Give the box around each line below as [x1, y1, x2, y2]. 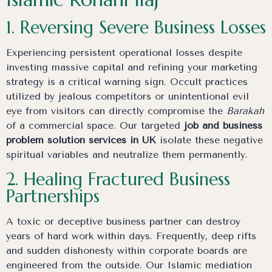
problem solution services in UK [6, 134, 156, 146]
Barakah [226, 104, 264, 117]
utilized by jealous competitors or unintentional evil [6, 90, 249, 102]
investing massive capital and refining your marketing [6, 61, 257, 73]
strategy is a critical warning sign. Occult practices [6, 75, 248, 87]
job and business [184, 119, 262, 131]
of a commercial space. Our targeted [6, 119, 184, 131]
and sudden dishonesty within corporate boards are [6, 245, 247, 257]
